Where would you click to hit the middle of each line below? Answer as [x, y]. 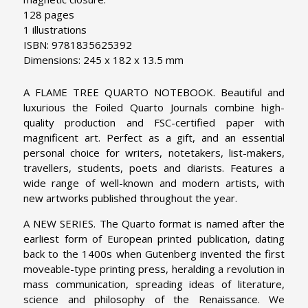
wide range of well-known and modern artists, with [154, 183]
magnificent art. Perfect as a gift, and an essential [154, 137]
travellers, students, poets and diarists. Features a [154, 167]
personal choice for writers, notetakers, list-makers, [154, 152]
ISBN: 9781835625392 [78, 44]
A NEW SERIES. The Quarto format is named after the [154, 223]
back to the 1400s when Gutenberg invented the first [154, 253]
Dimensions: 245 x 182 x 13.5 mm [103, 59]
